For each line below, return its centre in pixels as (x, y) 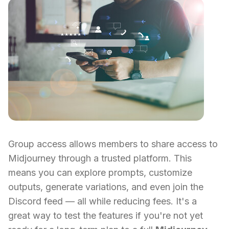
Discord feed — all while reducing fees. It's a (102, 201)
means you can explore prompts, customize (100, 173)
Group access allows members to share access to (113, 144)
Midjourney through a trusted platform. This (100, 158)
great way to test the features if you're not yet (106, 216)
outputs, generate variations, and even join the (106, 187)
